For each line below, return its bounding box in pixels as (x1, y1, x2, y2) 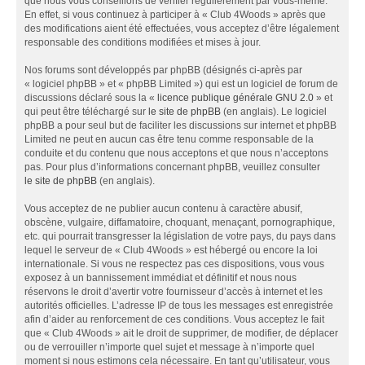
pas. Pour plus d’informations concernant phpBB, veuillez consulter (24, 161, 320, 173)
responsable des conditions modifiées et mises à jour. (24, 36, 261, 48)
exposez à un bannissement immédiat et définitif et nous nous (24, 271, 297, 284)
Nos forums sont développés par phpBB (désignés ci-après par (24, 64, 302, 76)
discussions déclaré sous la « (24, 91, 157, 103)
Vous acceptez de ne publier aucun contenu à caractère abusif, (24, 202, 302, 214)
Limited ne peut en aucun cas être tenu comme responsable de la (24, 133, 314, 145)
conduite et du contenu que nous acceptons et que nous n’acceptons (24, 147, 328, 159)
